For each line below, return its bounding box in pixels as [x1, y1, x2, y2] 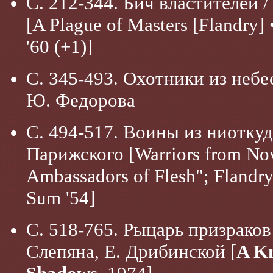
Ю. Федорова [26, 90, 135, 111]
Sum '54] [26, 187, 95, 208]
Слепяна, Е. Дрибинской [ [26, 241, 236, 262]
